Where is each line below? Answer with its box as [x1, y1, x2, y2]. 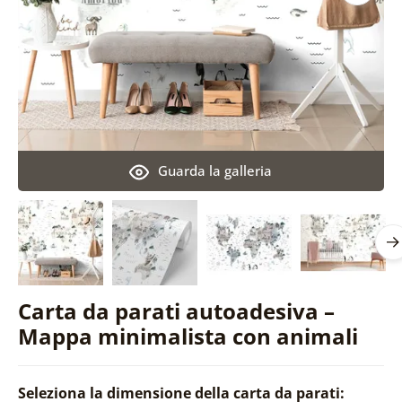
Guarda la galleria [158, 161, 273, 179]
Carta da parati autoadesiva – [17, 295, 335, 326]
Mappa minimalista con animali [17, 320, 358, 351]
